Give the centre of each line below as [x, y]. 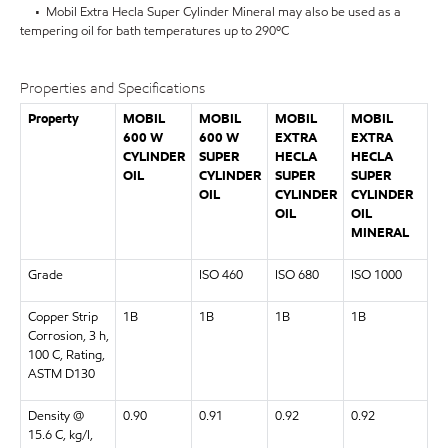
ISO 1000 [376, 275]
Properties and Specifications [112, 87]
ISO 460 [220, 275]
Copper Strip [62, 317]
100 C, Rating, [66, 355]
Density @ [55, 416]
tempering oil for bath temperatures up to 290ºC [154, 30]
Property [53, 119]
